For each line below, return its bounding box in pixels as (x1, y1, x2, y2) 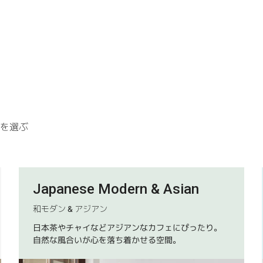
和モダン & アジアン (33, 204, 108, 214)
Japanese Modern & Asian (33, 180, 200, 197)
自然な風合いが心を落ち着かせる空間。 (33, 235, 181, 245)
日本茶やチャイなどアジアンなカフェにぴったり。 (33, 222, 222, 232)
